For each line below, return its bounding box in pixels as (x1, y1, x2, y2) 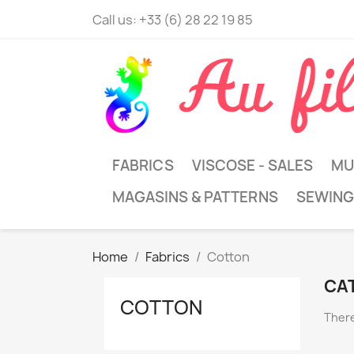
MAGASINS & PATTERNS (112, 187, 278, 207)
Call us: (92, 11, 139, 28)
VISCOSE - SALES (192, 156, 313, 175)
